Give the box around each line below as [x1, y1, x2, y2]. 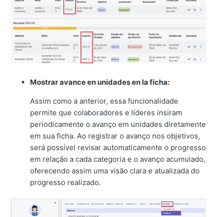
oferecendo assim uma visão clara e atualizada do [30, 166, 200, 176]
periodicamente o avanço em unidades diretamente [30, 120, 206, 129]
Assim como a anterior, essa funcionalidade [30, 96, 179, 106]
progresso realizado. [30, 178, 101, 187]
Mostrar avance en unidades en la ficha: [30, 77, 170, 87]
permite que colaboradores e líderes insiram [30, 108, 183, 118]
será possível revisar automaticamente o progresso [30, 143, 206, 153]
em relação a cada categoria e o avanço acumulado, [30, 155, 206, 164]
